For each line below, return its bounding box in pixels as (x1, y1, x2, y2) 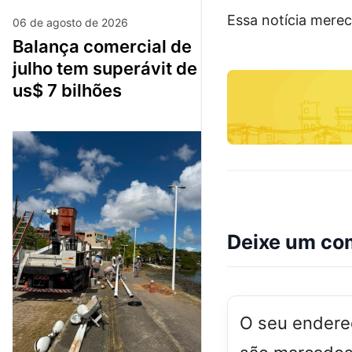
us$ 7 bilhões (13, 79, 122, 101)
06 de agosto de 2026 (13, 15, 128, 29)
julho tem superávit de (13, 57, 197, 79)
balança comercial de (13, 35, 24, 57)
